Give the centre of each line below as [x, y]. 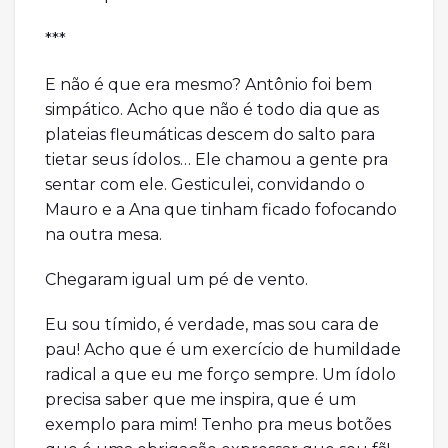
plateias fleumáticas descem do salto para [210, 135]
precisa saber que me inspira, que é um [200, 400]
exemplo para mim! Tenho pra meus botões [218, 425]
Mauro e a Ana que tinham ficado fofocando [221, 210]
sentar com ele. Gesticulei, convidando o [205, 185]
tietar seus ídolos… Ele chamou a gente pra [216, 160]
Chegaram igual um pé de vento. [176, 280]
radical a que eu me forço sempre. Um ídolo [220, 375]
